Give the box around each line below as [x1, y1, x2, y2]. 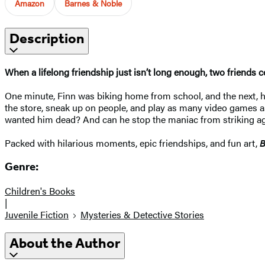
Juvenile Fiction [5, 208, 69, 222]
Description [9, 30, 84, 47]
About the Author [9, 235, 120, 252]
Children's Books [5, 184, 75, 198]
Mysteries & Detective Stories [80, 208, 204, 222]
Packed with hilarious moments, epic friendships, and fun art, [5, 135, 260, 150]
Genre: [5, 160, 38, 174]
